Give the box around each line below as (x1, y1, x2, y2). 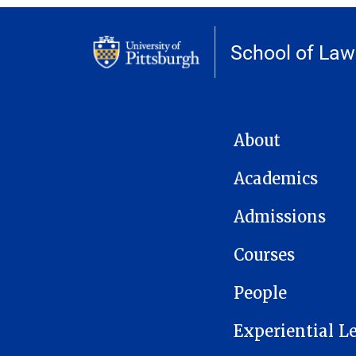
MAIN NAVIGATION (233, 128, 327, 142)
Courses (234, 245, 295, 265)
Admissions (234, 207, 326, 227)
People (234, 283, 287, 304)
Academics (234, 168, 318, 189)
